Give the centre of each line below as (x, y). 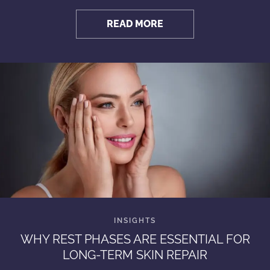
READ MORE (135, 24)
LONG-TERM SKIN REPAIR (135, 255)
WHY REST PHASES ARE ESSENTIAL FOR (135, 239)
